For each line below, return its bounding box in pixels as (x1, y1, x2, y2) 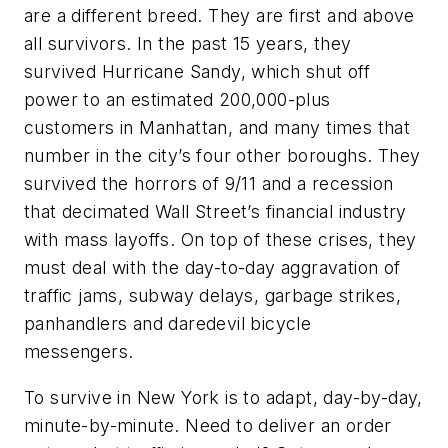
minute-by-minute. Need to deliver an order (24, 414, 392, 436)
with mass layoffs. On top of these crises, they (24, 229, 417, 251)
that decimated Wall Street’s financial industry (24, 201, 407, 223)
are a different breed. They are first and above (24, 5, 415, 27)
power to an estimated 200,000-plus (24, 89, 331, 111)
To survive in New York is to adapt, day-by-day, (24, 386, 423, 408)
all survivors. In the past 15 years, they (24, 33, 352, 55)
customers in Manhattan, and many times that (24, 117, 411, 139)
